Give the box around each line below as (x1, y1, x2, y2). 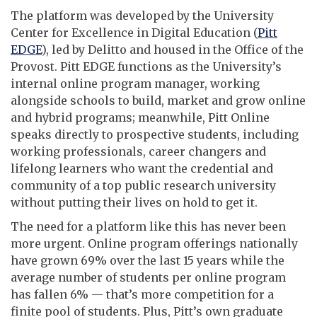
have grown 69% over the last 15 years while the (11, 253, 284, 267)
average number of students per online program (11, 270, 286, 284)
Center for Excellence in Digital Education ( (11, 25, 258, 40)
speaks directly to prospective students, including (11, 127, 299, 142)
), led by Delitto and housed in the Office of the (42, 42, 304, 57)
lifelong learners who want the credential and (11, 161, 273, 175)
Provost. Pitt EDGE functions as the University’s (11, 59, 282, 74)
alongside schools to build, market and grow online (11, 93, 306, 108)
